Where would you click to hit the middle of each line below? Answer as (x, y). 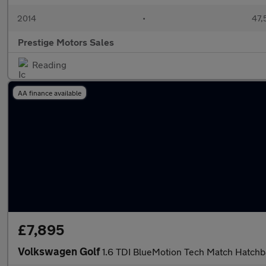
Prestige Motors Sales (66, 42)
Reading (49, 64)
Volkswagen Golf (60, 251)
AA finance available (50, 93)
